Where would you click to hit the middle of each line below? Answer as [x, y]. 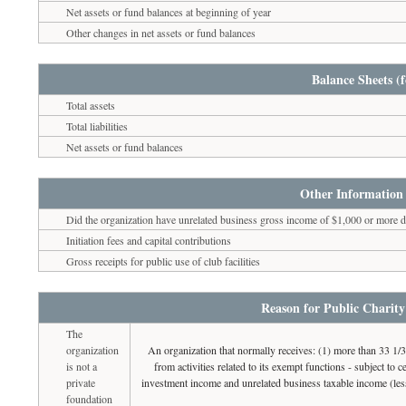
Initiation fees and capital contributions [149, 240]
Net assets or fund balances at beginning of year [169, 11]
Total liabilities [97, 126]
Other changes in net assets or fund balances [161, 32]
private [81, 382]
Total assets [91, 105]
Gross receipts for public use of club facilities [164, 261]
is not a [82, 366]
